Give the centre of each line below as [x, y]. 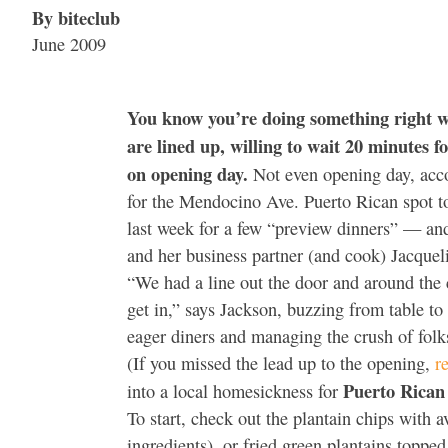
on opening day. [187, 174]
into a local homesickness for [235, 391]
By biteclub [76, 18]
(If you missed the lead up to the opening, [281, 363]
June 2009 [69, 44]
